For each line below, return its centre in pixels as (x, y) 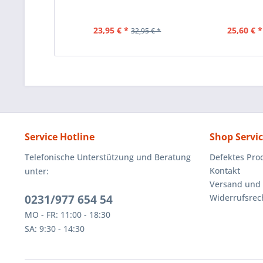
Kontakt (225, 171)
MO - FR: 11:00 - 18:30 (68, 215)
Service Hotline (60, 137)
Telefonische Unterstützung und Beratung (108, 157)
